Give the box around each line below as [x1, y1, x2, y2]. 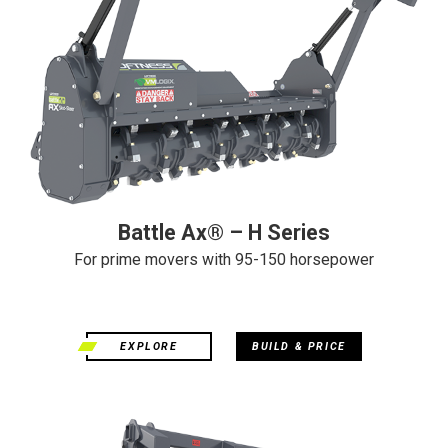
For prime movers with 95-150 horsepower [74, 249, 374, 269]
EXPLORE [120, 339, 178, 353]
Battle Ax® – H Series [118, 219, 330, 245]
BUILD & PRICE [252, 339, 346, 353]
